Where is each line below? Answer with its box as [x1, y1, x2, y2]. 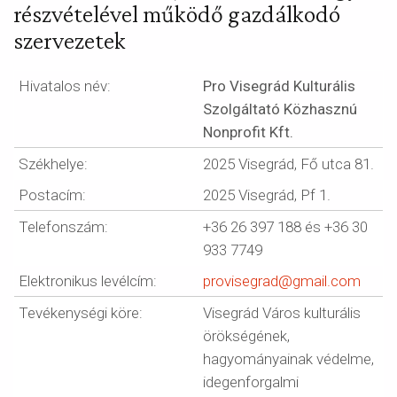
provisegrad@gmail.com [203, 272, 361, 290]
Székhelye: [19, 155, 88, 173]
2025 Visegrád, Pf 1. [203, 186, 331, 204]
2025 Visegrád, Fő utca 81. [203, 155, 374, 173]
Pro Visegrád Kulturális [203, 77, 355, 95]
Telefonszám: [19, 218, 108, 236]
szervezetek [13, 27, 126, 54]
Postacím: [19, 186, 86, 204]
